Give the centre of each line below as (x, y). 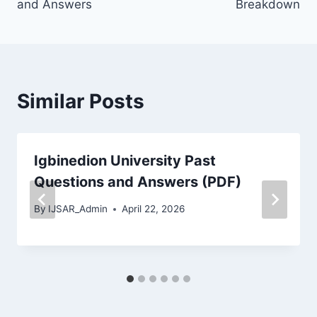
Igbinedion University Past (125, 160)
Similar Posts (81, 101)
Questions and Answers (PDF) (138, 181)
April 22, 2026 (154, 209)
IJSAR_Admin (78, 209)
